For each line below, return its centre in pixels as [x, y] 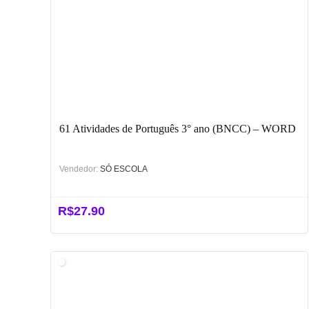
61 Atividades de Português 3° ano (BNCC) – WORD [177, 128]
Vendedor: [78, 169]
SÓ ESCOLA [123, 169]
